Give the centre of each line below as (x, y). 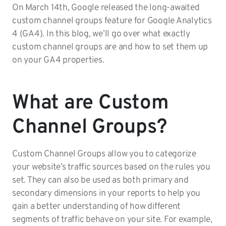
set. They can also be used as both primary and (100, 180)
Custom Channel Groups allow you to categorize (104, 154)
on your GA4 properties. (58, 60)
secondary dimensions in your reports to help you (106, 193)
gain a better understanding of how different (96, 207)
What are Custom (91, 103)
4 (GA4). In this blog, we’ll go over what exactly (101, 34)
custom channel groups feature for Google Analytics (112, 21)
